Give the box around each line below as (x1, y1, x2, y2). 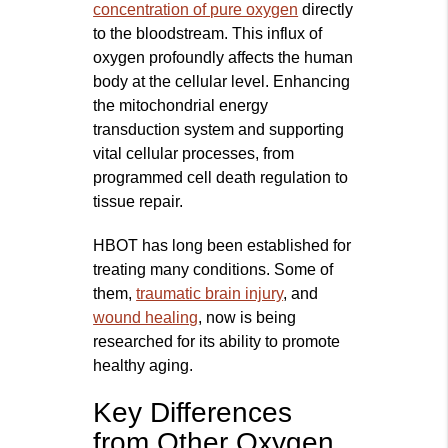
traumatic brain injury (136, 285, 284, 303)
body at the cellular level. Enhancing (93, 73, 351, 91)
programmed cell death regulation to (93, 169, 349, 187)
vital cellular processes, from (93, 145, 295, 163)
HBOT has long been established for (93, 237, 352, 255)
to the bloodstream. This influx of (93, 25, 323, 43)
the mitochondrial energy (93, 97, 269, 115)
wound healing (93, 309, 199, 327)
